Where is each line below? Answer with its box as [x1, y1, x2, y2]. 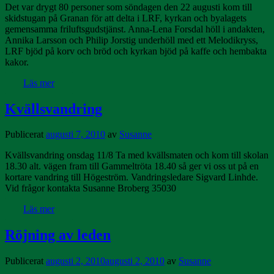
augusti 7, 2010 [46, 129, 105, 140]
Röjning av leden [5, 227, 111, 243]
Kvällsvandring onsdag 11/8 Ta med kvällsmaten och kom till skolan [5, 150, 268, 161]
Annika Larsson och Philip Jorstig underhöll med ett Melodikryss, [5, 34, 258, 45]
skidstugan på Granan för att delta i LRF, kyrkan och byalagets [5, 12, 246, 23]
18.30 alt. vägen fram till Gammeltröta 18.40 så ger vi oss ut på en [5, 161, 259, 172]
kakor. [5, 56, 29, 67]
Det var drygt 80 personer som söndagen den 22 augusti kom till [5, 1, 252, 12]
